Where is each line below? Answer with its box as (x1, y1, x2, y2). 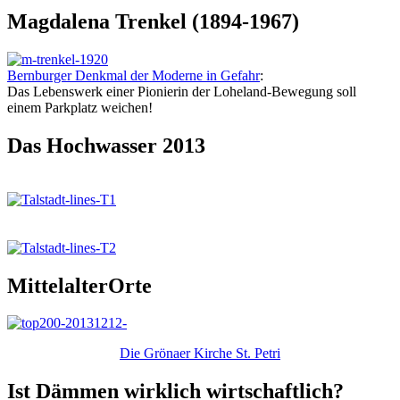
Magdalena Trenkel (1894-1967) (7, 9, 299, 33)
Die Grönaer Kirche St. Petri (120, 346, 280, 362)
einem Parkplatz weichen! (7, 99, 153, 115)
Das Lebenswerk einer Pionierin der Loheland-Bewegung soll (7, 83, 356, 99)
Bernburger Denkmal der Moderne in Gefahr (7, 67, 260, 83)
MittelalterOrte (7, 273, 152, 297)
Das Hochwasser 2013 (7, 133, 205, 157)
